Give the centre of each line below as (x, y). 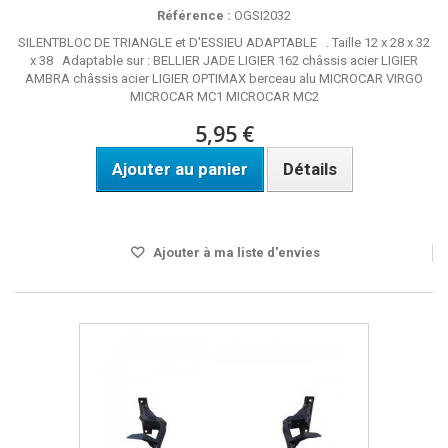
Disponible (224, 210)
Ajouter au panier (179, 169)
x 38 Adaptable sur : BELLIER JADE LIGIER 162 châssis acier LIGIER (224, 60)
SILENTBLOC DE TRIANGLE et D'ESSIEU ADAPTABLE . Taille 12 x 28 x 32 (224, 42)
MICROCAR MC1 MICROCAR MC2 (224, 96)
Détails (309, 169)
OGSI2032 (261, 15)
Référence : (194, 15)
